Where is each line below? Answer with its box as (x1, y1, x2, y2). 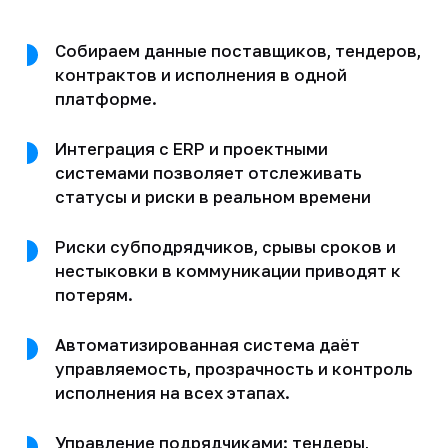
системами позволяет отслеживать (54, 162, 362, 183)
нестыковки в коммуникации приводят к (54, 260, 401, 281)
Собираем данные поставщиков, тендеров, (54, 40, 421, 61)
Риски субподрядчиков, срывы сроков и (54, 236, 396, 257)
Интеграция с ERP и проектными (54, 138, 328, 159)
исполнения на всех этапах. (54, 382, 290, 403)
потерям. (54, 284, 133, 305)
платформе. (54, 88, 157, 109)
